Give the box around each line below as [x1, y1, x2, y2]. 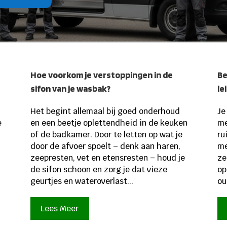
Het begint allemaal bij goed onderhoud [30, 105, 180, 117]
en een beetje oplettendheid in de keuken [30, 117, 187, 128]
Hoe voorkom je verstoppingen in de [30, 69, 173, 80]
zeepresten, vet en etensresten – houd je [30, 152, 185, 163]
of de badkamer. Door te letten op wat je [30, 129, 182, 140]
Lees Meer [41, 203, 79, 214]
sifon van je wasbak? [30, 83, 110, 94]
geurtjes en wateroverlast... [30, 175, 133, 186]
